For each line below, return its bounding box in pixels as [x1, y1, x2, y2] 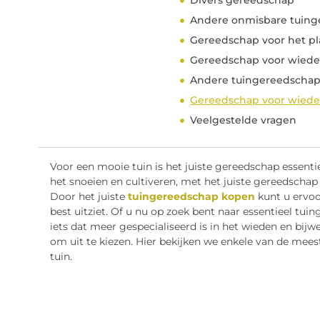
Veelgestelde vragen [190, 114, 297, 127]
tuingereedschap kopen [127, 190, 255, 204]
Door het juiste [49, 190, 128, 204]
